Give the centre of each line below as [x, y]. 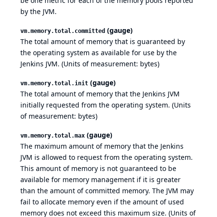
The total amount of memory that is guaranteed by [103, 42]
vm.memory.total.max [53, 136]
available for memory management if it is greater [101, 180]
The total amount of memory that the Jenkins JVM [100, 94]
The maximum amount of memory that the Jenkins [102, 146]
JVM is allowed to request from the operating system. [107, 157]
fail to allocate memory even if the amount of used [102, 202]
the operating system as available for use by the [99, 53]
